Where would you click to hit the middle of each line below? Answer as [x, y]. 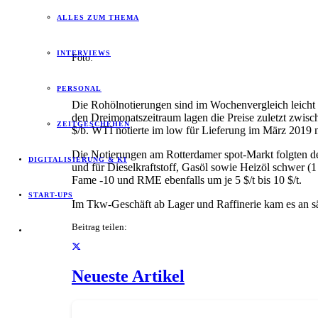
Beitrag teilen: [99, 227]
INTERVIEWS [84, 53]
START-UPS [51, 195]
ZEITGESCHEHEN [93, 124]
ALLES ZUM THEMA [98, 17]
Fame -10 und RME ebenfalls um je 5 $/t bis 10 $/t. [186, 180]
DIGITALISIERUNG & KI [78, 159]
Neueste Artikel [128, 276]
